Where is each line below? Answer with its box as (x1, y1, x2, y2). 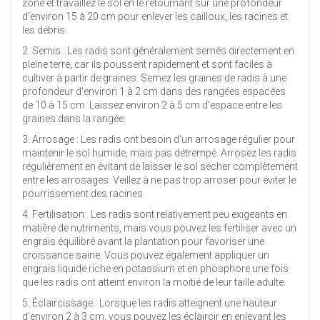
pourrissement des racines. (22, 187, 145, 199)
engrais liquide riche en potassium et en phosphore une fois (22, 262, 289, 274)
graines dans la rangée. (22, 112, 126, 124)
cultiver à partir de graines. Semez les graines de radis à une (22, 71, 286, 84)
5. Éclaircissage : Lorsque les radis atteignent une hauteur (22, 296, 277, 309)
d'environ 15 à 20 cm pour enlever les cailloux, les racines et (22, 10, 288, 22)
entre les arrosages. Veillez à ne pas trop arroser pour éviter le (22, 174, 296, 186)
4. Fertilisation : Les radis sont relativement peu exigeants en (22, 208, 287, 220)
